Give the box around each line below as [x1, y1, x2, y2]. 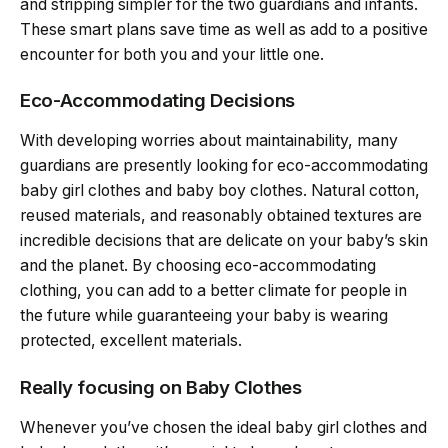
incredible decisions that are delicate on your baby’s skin [20, 231, 428, 251]
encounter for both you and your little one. [20, 44, 324, 64]
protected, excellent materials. [20, 331, 242, 351]
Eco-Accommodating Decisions [20, 89, 295, 113]
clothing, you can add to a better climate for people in [20, 281, 407, 301]
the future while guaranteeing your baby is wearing [20, 306, 388, 326]
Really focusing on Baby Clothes [20, 375, 302, 399]
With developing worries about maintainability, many [20, 131, 398, 151]
